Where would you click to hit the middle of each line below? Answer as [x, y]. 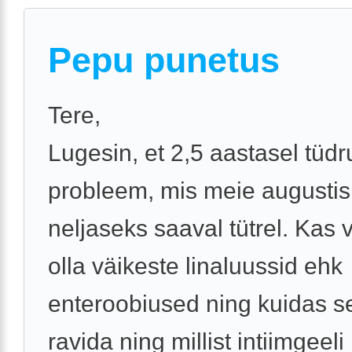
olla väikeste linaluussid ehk [195, 266]
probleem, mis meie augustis [199, 191]
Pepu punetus [164, 60]
